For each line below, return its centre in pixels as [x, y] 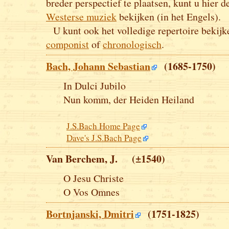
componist [67, 44]
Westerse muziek [81, 17]
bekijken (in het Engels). [169, 17]
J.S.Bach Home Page [103, 126]
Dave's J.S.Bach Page [104, 138]
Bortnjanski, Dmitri [90, 214]
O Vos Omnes [91, 192]
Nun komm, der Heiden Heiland [129, 100]
